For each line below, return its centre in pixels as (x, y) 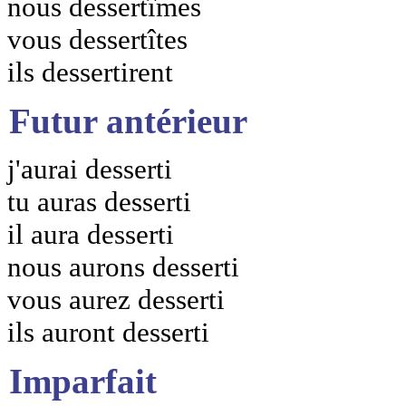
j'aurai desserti (90, 169)
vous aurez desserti (116, 299)
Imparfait (83, 381)
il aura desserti (91, 234)
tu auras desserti (99, 201)
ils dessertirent (90, 72)
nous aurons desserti (123, 266)
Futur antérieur (128, 121)
